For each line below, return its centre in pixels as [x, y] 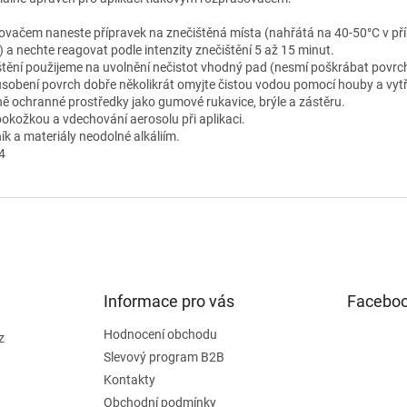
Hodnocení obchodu [161, 334]
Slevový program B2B [164, 357]
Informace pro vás [169, 301]
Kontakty [130, 379]
